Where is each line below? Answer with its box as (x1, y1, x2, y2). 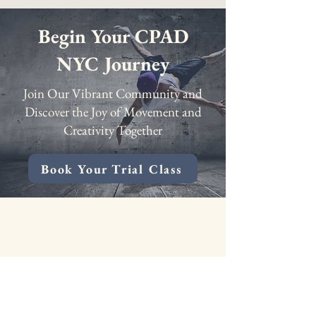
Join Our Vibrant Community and (23, 85, 202, 102)
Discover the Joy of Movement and (24, 103, 202, 121)
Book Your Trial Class (41, 160, 182, 177)
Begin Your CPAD (37, 23, 188, 49)
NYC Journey (56, 51, 169, 76)
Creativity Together (63, 121, 162, 139)
